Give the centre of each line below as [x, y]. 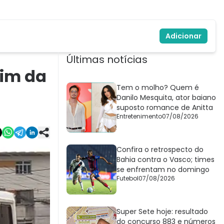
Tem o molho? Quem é [158, 88]
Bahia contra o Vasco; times [165, 160]
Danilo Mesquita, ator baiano [166, 98]
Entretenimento [139, 116]
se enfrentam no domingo [163, 170]
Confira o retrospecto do [160, 150]
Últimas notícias [107, 60]
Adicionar [183, 36]
